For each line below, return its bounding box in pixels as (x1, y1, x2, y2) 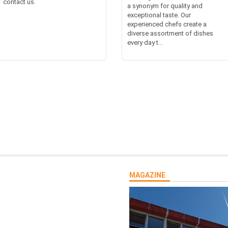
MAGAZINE (129, 170, 165, 179)
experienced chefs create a (127, 20, 207, 28)
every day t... (127, 38, 163, 46)
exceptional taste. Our (127, 11, 191, 19)
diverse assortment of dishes (127, 29, 213, 37)
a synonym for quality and (127, 2, 203, 10)
